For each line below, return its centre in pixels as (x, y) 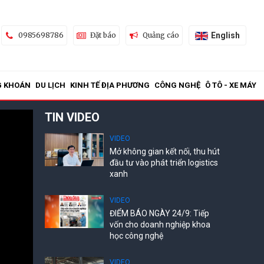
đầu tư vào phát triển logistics (164, 163)
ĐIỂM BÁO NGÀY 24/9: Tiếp (159, 213)
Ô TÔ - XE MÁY (231, 85)
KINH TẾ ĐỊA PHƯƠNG (110, 85)
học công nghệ (136, 236)
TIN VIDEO (72, 117)
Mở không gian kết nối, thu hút (165, 151)
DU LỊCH (50, 85)
